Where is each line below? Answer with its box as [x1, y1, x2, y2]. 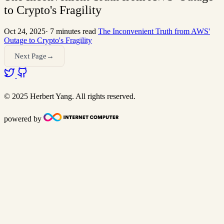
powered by [4, 114, 41, 123]
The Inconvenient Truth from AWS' [98, 27, 210, 36]
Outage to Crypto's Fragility [4, 36, 92, 45]
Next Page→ [14, 51, 54, 60]
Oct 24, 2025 [4, 27, 45, 36]
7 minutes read [48, 27, 98, 36]
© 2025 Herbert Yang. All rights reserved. [4, 92, 135, 101]
